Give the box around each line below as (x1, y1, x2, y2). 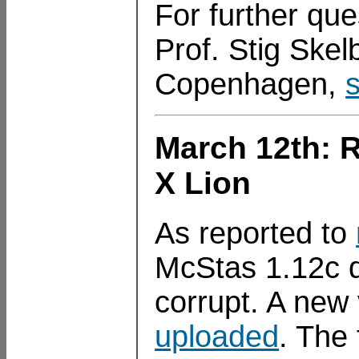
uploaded (155, 320, 280, 354)
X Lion (155, 166, 252, 201)
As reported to (155, 216, 357, 251)
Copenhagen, (155, 67, 346, 101)
